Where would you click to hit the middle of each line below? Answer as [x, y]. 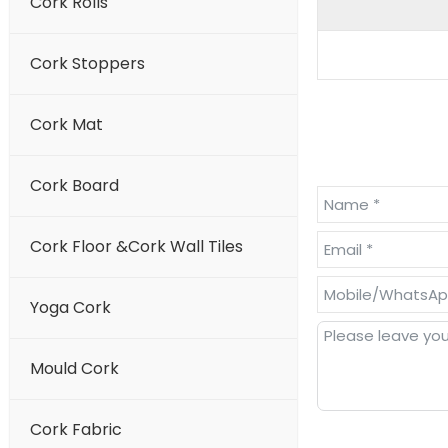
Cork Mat [66, 125]
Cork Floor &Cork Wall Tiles [136, 247]
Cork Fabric [76, 430]
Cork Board [74, 186]
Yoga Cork [70, 308]
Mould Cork [74, 369]
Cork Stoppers [87, 64]
